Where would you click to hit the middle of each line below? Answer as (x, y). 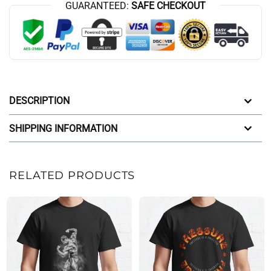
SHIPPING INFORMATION (63, 128)
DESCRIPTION (39, 101)
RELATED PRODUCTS (72, 176)
